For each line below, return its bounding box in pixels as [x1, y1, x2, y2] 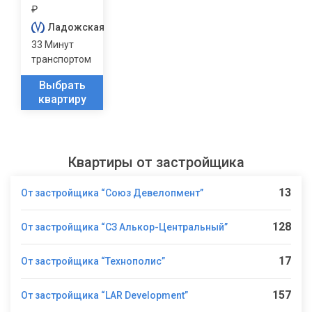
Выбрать [38, 79, 86, 92]
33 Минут [31, 39, 74, 50]
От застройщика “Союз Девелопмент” [21, 187, 203, 198]
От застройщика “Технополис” [21, 255, 165, 267]
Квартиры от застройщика [68, 154, 244, 171]
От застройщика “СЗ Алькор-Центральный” [21, 221, 228, 233]
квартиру [38, 93, 86, 106]
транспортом [31, 54, 91, 65]
